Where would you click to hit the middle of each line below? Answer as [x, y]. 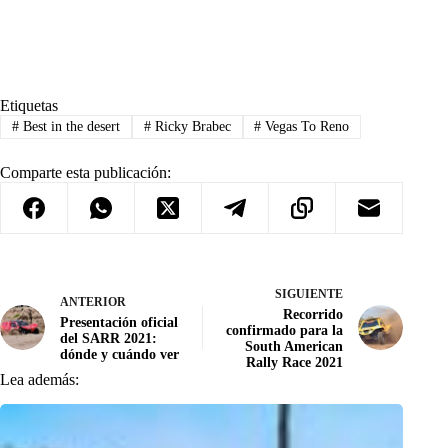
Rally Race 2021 [295, 362]
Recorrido [313, 314]
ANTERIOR [93, 301]
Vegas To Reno [305, 126]
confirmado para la [285, 330]
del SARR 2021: [108, 338]
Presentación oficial [119, 322]
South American [294, 346]
